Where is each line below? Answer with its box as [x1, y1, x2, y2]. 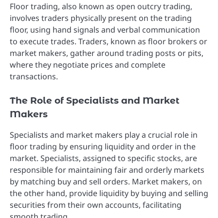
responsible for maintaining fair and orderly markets [10, 164, 204, 176]
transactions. [10, 71, 58, 82]
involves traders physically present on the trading [10, 13, 192, 24]
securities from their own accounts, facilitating [10, 200, 182, 211]
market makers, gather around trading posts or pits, [10, 48, 203, 59]
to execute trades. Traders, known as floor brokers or [10, 36, 207, 47]
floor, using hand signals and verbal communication [10, 24, 200, 36]
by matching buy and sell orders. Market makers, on [10, 176, 202, 187]
